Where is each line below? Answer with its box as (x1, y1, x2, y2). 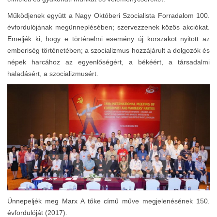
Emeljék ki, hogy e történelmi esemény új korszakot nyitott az (7, 34, 210, 43)
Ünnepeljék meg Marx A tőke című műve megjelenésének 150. (7, 197, 210, 205)
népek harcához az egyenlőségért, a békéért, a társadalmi (7, 58, 210, 66)
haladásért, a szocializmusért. (7, 69, 98, 77)
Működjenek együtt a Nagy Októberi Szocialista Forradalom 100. (7, 11, 210, 19)
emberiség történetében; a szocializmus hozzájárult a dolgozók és (7, 46, 210, 54)
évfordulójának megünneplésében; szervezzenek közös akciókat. (7, 23, 210, 31)
